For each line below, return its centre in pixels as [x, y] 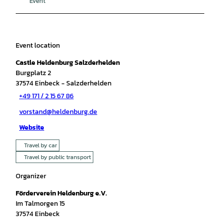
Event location [38, 45]
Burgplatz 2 [33, 73]
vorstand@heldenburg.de [58, 112]
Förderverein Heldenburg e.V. [61, 193]
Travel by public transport [57, 157]
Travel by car [41, 145]
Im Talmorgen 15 [40, 203]
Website [32, 128]
